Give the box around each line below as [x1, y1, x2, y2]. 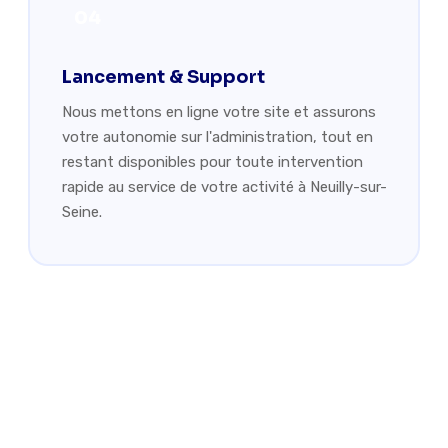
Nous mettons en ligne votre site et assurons [61, 102, 376, 121]
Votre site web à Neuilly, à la [44, 387, 404, 421]
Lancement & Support [61, 65, 265, 88]
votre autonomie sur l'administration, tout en [61, 127, 373, 146]
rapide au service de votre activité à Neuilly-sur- [61, 177, 387, 196]
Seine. [61, 202, 102, 221]
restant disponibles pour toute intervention [61, 152, 363, 171]
